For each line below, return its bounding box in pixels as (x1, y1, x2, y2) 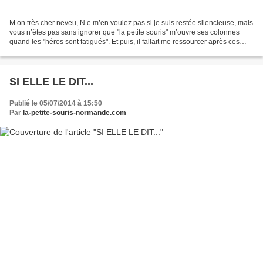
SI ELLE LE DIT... (9, 75, 93, 87)
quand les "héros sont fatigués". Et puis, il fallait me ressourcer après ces (9, 37, 240, 46)
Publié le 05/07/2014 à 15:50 (9, 99, 102, 107)
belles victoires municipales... (9, 46, 103, 55)
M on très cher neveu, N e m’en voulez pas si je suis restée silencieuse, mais (9, 18, 253, 27)
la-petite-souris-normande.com (23, 108, 126, 117)
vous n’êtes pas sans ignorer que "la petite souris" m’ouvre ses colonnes (9, 28, 240, 36)
